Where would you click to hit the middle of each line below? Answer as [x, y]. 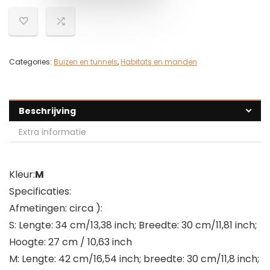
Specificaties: [40, 192]
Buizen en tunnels [86, 62]
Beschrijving [47, 111]
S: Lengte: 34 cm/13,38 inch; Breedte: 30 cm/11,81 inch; [133, 225]
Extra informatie [52, 132]
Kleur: [22, 175]
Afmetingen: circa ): [56, 209]
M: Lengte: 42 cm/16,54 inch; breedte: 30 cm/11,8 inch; [134, 259]
